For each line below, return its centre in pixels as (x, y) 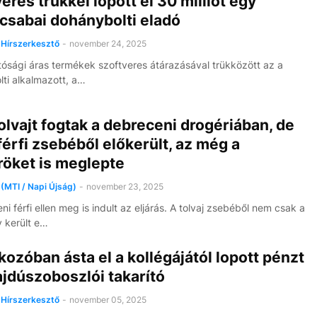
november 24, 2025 (108, 44)
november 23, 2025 (125, 186)
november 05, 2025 (108, 300)
